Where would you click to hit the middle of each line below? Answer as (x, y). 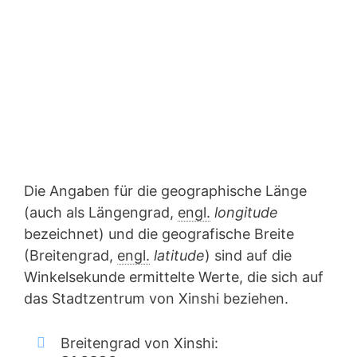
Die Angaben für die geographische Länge (165, 191)
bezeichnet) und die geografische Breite (159, 234)
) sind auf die (248, 255)
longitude (246, 212)
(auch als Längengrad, (101, 212)
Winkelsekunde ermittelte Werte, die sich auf (174, 277)
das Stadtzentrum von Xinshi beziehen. (156, 298)
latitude (179, 255)
